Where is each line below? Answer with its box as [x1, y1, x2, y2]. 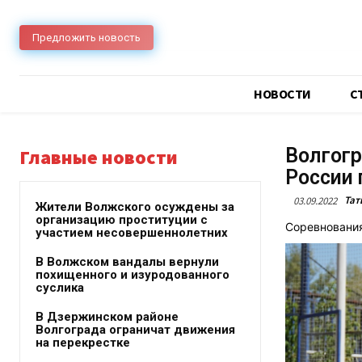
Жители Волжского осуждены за [36, 200, 234, 214]
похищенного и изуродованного [36, 267, 229, 282]
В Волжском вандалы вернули [36, 255, 219, 269]
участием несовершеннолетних [36, 225, 228, 240]
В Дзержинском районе [36, 309, 179, 324]
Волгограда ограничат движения [36, 322, 235, 337]
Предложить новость [32, 32, 141, 44]
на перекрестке [36, 335, 130, 350]
